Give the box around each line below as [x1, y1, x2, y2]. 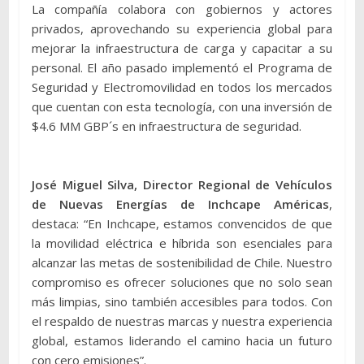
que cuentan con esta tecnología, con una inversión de [31, 97, 333, 115]
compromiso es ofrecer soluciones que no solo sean [31, 273, 333, 290]
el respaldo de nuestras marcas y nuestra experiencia [31, 312, 333, 329]
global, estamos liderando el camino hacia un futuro [31, 331, 333, 349]
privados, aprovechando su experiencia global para [31, 19, 333, 37]
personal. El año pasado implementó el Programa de [31, 58, 333, 76]
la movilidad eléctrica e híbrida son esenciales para [31, 234, 333, 251]
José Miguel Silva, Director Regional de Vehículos [31, 175, 333, 193]
